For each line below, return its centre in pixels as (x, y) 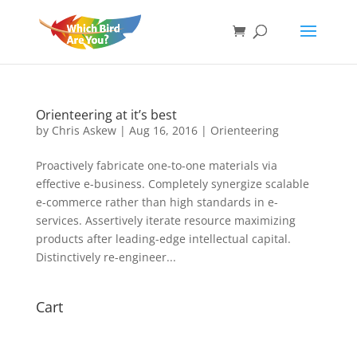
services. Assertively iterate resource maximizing (165, 220)
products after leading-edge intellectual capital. (163, 239)
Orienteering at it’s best (106, 115)
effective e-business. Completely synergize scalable (172, 184)
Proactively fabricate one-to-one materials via (156, 165)
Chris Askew (84, 130)
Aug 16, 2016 (163, 130)
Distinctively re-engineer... (106, 257)
